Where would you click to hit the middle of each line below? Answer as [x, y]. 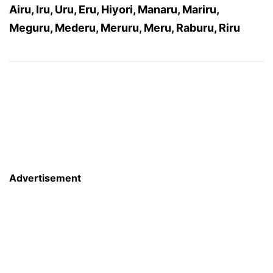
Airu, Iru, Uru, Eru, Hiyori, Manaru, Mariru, [114, 9]
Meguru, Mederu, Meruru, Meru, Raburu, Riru [125, 28]
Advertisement [45, 178]
